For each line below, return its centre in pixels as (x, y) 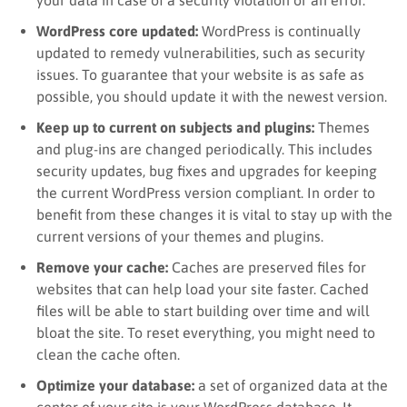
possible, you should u (108, 96)
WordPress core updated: (117, 30)
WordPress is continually (279, 30)
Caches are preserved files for (269, 267)
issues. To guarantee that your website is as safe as (200, 74)
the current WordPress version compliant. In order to (206, 192)
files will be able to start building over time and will (203, 310)
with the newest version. (309, 96)
